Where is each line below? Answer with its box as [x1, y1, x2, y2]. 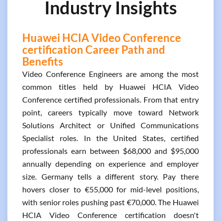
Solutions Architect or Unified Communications [22, 120, 199, 130]
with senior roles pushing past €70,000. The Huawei [22, 197, 199, 207]
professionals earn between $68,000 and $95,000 [22, 146, 199, 155]
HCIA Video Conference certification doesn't [22, 210, 199, 220]
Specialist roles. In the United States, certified [22, 133, 199, 143]
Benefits [22, 55, 63, 68]
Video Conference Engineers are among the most [22, 69, 199, 78]
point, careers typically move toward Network [22, 108, 199, 117]
